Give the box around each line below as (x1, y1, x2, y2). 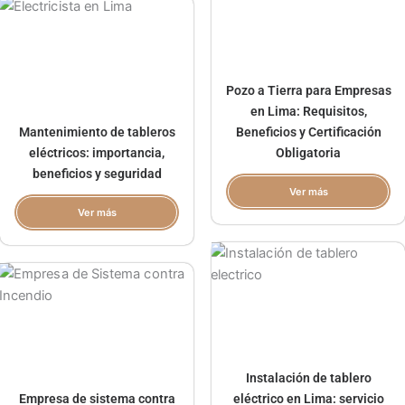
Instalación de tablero (245, 370, 372, 385)
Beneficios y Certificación (235, 124, 381, 139)
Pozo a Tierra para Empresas (225, 82, 391, 98)
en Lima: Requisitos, (250, 103, 367, 118)
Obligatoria (276, 145, 341, 160)
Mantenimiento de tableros (18, 124, 175, 139)
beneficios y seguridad (32, 165, 162, 181)
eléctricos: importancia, (29, 145, 165, 160)
